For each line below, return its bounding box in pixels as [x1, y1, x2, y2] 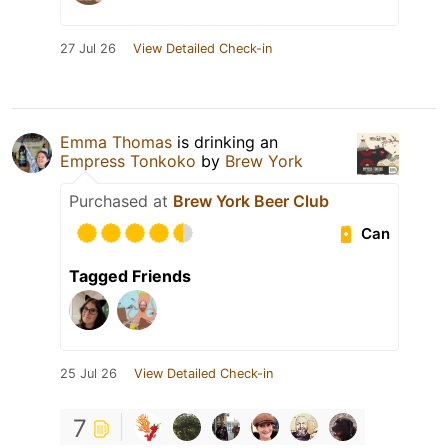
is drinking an [172, 131, 278, 152]
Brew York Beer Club [173, 190, 329, 211]
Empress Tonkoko [60, 150, 196, 171]
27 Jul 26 [60, 40, 116, 56]
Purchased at [69, 190, 173, 211]
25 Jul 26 [60, 365, 117, 381]
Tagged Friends [69, 265, 191, 286]
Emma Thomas [60, 131, 172, 152]
